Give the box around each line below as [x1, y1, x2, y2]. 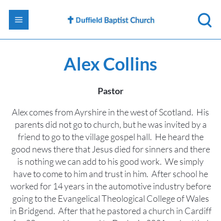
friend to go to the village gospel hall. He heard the [17, 131, 204, 142]
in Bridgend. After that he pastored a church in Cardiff [9, 205, 212, 216]
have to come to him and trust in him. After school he [13, 168, 208, 179]
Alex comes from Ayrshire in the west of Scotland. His [12, 106, 209, 117]
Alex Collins [64, 53, 157, 74]
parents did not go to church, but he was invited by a [14, 118, 207, 130]
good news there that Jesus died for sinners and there [11, 143, 210, 154]
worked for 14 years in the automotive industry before [10, 180, 211, 191]
